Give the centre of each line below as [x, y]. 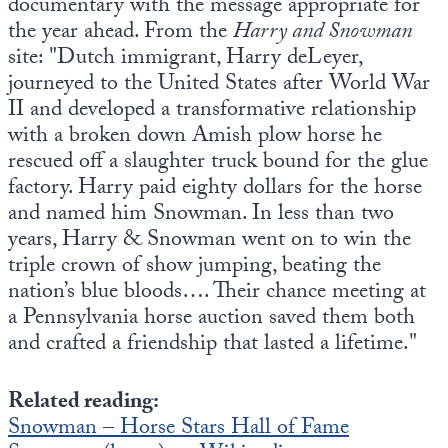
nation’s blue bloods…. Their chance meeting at [217, 293]
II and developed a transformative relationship [212, 111]
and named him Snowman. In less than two [201, 215]
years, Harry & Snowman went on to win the [209, 241]
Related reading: [83, 403]
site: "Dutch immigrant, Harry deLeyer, [185, 59]
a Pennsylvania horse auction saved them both [211, 319]
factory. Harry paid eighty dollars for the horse [215, 189]
